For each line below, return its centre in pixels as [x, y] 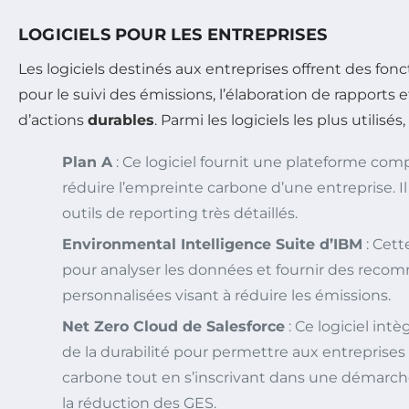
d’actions [53, 120]
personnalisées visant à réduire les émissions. [226, 295]
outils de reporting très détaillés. [180, 213]
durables [121, 120]
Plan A [87, 162]
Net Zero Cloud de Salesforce [173, 326]
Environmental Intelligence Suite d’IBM [212, 244]
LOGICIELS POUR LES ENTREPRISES [173, 34]
